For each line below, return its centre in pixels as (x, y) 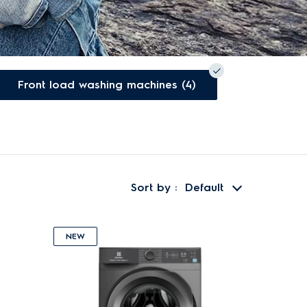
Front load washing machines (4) (110, 85)
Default (204, 187)
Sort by (153, 187)
